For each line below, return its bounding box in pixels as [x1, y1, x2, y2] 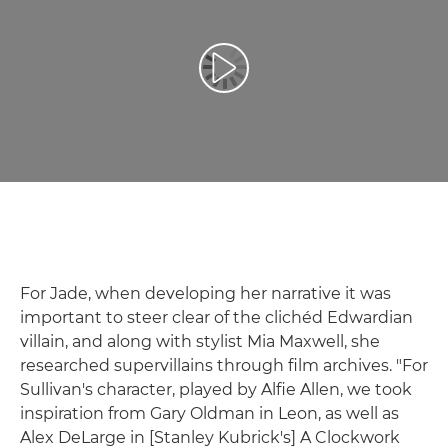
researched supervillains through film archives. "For [20, 356, 428, 376]
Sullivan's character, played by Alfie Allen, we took [20, 380, 412, 400]
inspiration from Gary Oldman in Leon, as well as [20, 404, 399, 424]
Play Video [222, 67, 297, 86]
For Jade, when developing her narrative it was [20, 284, 391, 304]
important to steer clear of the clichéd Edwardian [20, 308, 413, 328]
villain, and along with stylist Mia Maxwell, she [20, 332, 380, 352]
